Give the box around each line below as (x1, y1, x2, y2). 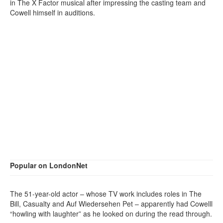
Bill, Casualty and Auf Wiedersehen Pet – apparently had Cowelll (10, 199, 213, 209)
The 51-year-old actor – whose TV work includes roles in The (10, 189, 202, 199)
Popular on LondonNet (10, 160, 88, 170)
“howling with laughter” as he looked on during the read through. (10, 209, 212, 219)
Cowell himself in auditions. (10, 7, 95, 17)
